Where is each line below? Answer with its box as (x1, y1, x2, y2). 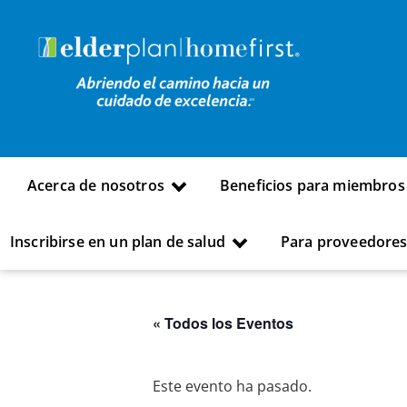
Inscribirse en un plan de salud (10, 232, 225, 253)
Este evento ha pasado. (153, 376, 312, 397)
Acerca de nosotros (27, 175, 164, 196)
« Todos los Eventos (153, 313, 293, 334)
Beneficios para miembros (219, 175, 405, 196)
